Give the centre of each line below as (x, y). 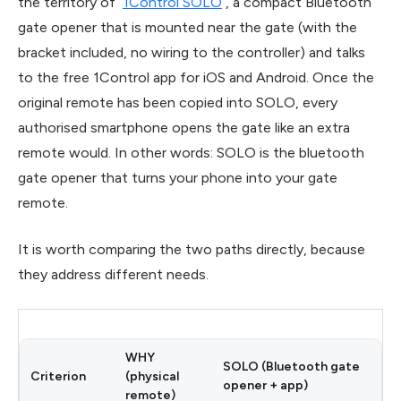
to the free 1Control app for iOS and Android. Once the (196, 77)
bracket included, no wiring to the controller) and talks (192, 52)
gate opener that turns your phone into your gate (178, 177)
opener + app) (265, 385)
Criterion (58, 376)
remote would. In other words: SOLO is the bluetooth (191, 152)
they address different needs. (113, 274)
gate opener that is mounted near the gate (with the (188, 27)
